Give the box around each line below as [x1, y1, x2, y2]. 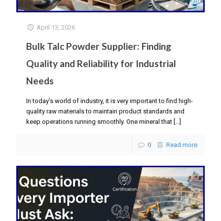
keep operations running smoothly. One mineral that [26, 118, 172, 126]
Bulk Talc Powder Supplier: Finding [26, 40, 171, 52]
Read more [166, 141, 197, 149]
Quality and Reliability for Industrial [26, 58, 176, 70]
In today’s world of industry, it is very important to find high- [26, 97, 193, 105]
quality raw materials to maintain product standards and [26, 108, 184, 115]
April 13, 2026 [37, 24, 75, 32]
